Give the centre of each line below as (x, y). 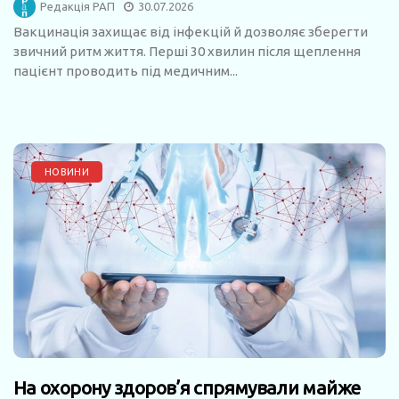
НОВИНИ (67, 171)
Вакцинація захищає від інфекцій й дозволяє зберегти (191, 31)
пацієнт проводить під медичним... (126, 70)
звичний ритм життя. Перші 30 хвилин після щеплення (187, 51)
